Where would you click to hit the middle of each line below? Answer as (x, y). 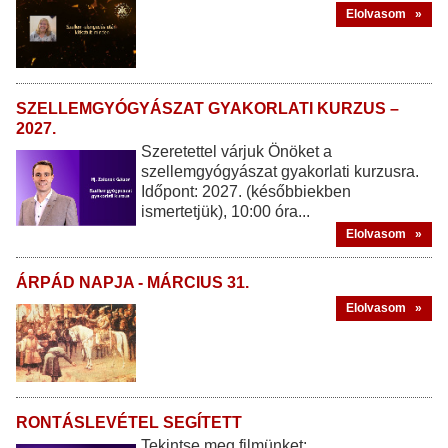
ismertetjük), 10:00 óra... (225, 212)
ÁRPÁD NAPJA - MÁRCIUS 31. (132, 283)
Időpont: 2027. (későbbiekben (246, 192)
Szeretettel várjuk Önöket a (236, 152)
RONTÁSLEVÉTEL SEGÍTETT (129, 423)
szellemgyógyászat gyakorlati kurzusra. (280, 172)
